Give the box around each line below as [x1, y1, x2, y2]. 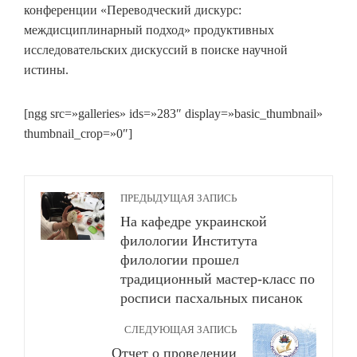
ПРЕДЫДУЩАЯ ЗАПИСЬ [120, 193, 237, 204]
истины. [24, 63, 69, 76]
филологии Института [120, 233, 257, 249]
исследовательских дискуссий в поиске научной [24, 43, 288, 57]
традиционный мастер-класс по [120, 271, 315, 287]
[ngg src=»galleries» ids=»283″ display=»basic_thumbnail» [24, 107, 323, 120]
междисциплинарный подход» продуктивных [24, 23, 274, 37]
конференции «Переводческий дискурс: [24, 3, 241, 17]
